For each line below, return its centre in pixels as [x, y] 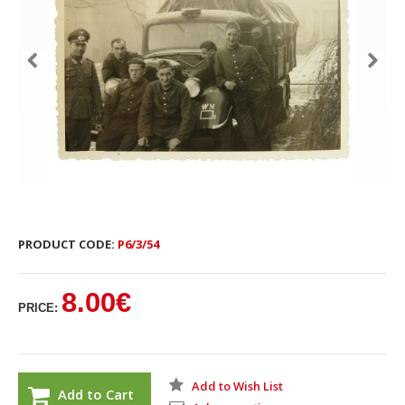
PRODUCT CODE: [66, 244]
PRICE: [38, 308]
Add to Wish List [237, 386]
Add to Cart [96, 394]
